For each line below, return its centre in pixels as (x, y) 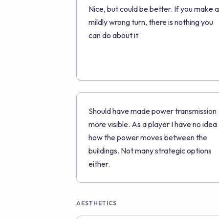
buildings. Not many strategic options (150, 151)
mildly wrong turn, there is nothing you (151, 22)
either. (99, 164)
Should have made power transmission (153, 111)
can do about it (113, 35)
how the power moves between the (148, 137)
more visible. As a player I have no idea (153, 124)
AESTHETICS (97, 203)
